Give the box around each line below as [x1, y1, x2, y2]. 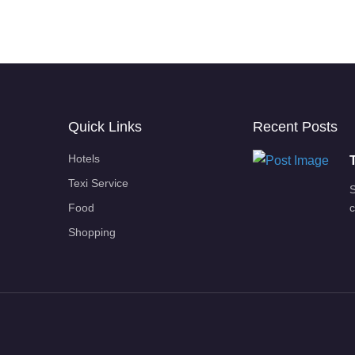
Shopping [68, 225, 116, 239]
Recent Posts [253, 118, 338, 135]
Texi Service [68, 176, 128, 189]
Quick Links [68, 118, 142, 135]
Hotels [68, 151, 100, 165]
